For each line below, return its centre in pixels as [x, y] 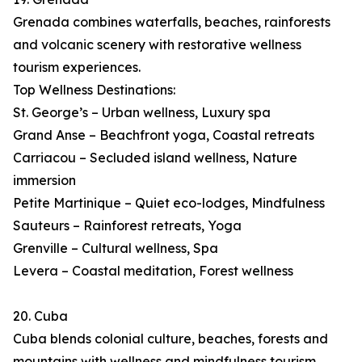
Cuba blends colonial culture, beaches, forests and [170, 339]
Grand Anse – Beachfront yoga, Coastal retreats [164, 135]
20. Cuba [40, 316]
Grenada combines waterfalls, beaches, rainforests [172, 22]
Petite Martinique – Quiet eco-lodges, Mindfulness [169, 203]
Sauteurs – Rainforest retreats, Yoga [127, 226]
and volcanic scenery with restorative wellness [157, 45]
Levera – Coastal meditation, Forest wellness [153, 271]
